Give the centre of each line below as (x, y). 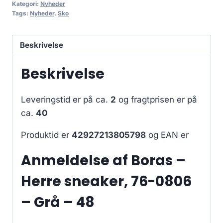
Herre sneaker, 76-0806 (106, 182)
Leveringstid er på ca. (66, 100)
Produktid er (46, 135)
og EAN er (167, 135)
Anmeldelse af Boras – (103, 161)
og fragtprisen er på (157, 100)
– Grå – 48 (58, 203)
